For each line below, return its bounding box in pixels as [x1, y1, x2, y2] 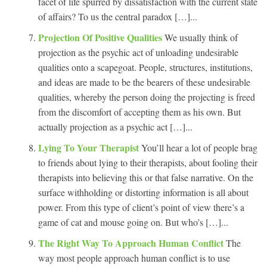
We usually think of [164, 30, 238, 44]
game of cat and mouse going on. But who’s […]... [38, 215, 228, 228]
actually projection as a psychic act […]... [38, 120, 193, 133]
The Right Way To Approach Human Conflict [38, 235, 226, 250]
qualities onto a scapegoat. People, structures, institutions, [38, 60, 253, 73]
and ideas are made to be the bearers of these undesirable [38, 75, 250, 88]
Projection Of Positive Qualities [38, 30, 164, 44]
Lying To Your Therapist [38, 140, 141, 154]
